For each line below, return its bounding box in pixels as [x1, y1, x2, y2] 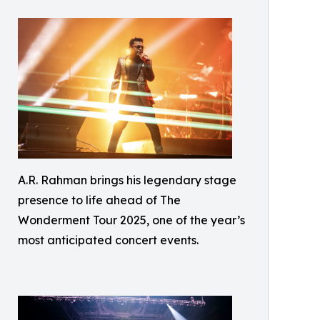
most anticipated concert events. [18, 233, 199, 247]
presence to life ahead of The [18, 193, 181, 207]
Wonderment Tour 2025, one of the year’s [18, 213, 245, 227]
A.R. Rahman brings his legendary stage [18, 173, 236, 187]
